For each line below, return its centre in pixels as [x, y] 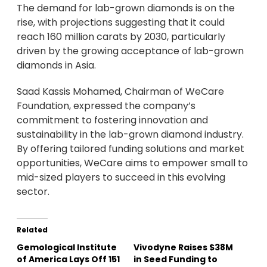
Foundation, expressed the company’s [106, 106]
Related [32, 230]
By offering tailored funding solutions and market [131, 149]
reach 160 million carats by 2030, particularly [121, 37]
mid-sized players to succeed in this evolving [121, 178]
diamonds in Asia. [56, 66]
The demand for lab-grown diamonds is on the [126, 8]
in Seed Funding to [176, 260]
